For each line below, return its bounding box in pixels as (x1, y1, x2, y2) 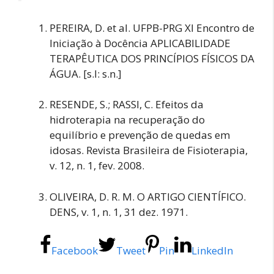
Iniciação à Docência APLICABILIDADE (50, 35, 231, 50)
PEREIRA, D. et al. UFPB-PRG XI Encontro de (50, 20, 254, 35)
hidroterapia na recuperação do (50, 113, 205, 127)
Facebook (51, 243, 98, 258)
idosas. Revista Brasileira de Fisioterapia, (50, 143, 248, 158)
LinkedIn (191, 243, 233, 258)
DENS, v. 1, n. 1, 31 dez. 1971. (50, 204, 188, 219)
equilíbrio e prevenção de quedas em (50, 128, 230, 143)
